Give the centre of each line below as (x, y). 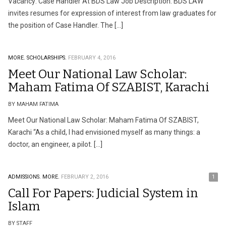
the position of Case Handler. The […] (66, 25)
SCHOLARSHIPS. (47, 58)
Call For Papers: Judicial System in (103, 193)
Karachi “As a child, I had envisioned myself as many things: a (104, 132)
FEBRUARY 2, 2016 (85, 177)
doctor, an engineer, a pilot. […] (55, 144)
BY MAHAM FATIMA (33, 104)
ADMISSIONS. (24, 177)
